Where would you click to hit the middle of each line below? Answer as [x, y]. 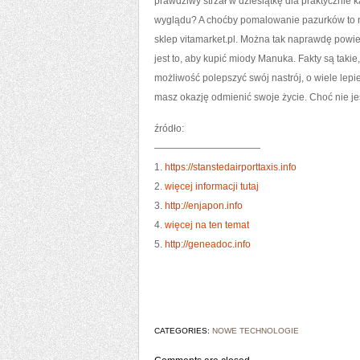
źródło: [169, 129]
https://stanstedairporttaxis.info [231, 167]
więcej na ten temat [207, 225]
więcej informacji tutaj [212, 186]
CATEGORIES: [183, 331]
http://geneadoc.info [208, 244]
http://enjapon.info [204, 206]
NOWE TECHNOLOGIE [256, 331]
